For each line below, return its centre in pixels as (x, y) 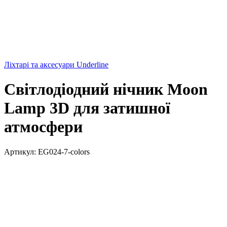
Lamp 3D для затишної (87, 108)
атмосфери (43, 127)
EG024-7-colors (63, 152)
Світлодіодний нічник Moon (106, 89)
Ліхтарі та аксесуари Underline (56, 65)
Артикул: (20, 152)
